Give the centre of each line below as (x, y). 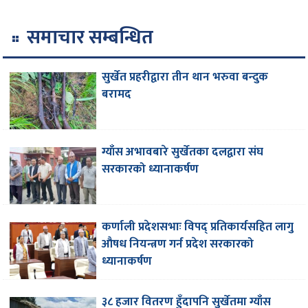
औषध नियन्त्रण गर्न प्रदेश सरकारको (178, 244)
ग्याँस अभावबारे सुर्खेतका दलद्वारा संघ (183, 152)
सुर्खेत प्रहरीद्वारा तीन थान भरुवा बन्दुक (185, 77)
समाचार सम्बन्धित (90, 38)
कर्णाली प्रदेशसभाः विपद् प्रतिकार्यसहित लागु (198, 227)
